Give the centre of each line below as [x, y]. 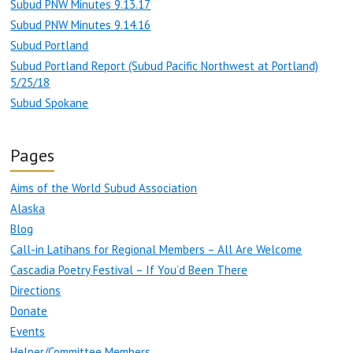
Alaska [28, 209]
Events [28, 332]
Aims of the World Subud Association [104, 188]
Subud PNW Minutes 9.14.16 [81, 25]
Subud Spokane [50, 103]
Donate [29, 311]
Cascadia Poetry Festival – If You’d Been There [129, 270]
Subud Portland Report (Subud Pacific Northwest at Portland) [165, 66]
